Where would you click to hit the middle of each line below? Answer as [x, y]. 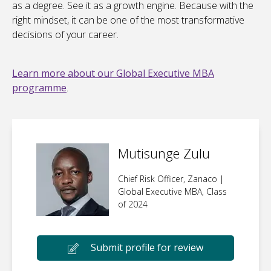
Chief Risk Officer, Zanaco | [171, 179]
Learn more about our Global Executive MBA [113, 73]
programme [39, 88]
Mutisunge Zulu [164, 153]
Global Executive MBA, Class [172, 192]
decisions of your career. [65, 35]
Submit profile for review [147, 248]
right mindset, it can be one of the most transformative [128, 20]
